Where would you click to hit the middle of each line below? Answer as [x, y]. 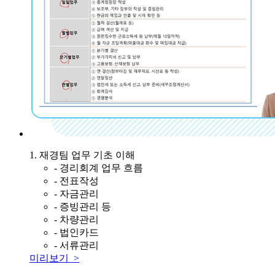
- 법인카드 [76, 232]
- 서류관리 [76, 245]
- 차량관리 [76, 219]
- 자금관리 [76, 193]
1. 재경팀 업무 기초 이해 [82, 155]
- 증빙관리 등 [83, 206]
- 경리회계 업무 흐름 [99, 168]
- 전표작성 [76, 180]
